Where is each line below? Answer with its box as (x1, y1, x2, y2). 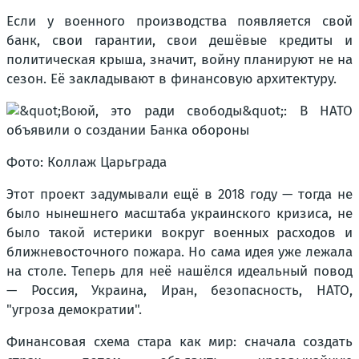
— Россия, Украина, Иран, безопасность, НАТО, (6, 282, 353, 299)
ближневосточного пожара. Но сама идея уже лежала (6, 244, 353, 260)
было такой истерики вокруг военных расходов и (6, 224, 353, 241)
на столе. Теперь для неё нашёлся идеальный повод (6, 263, 353, 280)
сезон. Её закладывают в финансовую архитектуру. (6, 71, 337, 87)
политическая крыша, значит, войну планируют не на (6, 51, 353, 68)
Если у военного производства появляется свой (6, 13, 353, 30)
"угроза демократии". (6, 301, 142, 318)
